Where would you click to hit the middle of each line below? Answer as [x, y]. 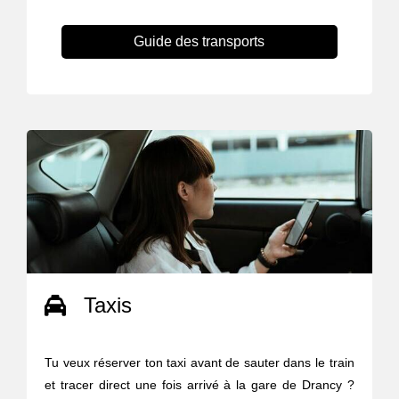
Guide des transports [199, 42]
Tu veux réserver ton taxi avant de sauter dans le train [199, 363]
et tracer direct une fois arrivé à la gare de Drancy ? [199, 385]
